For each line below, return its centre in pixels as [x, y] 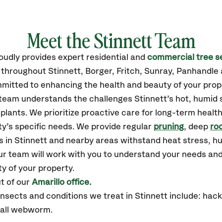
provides [40, 57]
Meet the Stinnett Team [111, 40]
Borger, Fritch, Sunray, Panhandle [152, 71]
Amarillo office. [61, 182]
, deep [197, 127]
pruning [169, 127]
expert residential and [103, 57]
